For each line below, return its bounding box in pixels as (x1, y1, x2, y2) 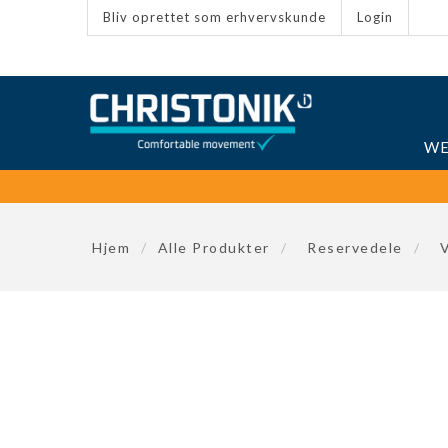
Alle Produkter (157, 239, 270, 256)
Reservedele (307, 239, 403, 256)
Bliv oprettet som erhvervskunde (103, 9, 326, 25)
